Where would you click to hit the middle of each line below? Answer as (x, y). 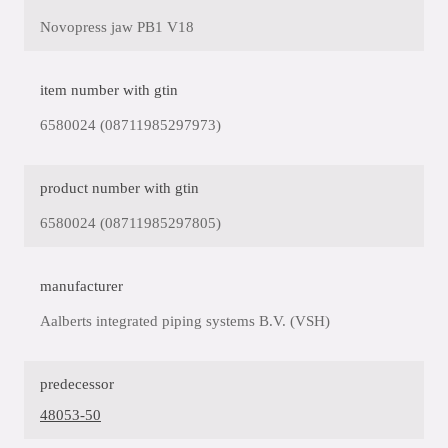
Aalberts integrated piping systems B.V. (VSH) (185, 321)
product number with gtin (119, 188)
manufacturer (81, 286)
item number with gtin (109, 90)
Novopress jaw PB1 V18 (117, 27)
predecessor (77, 384)
